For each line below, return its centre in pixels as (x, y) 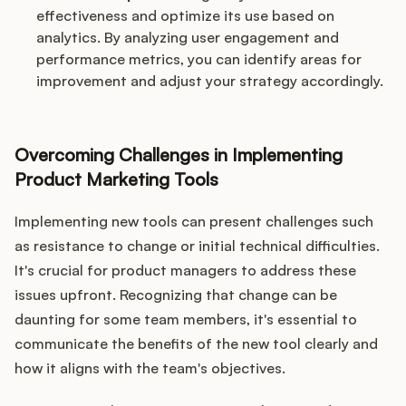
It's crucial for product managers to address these (185, 271)
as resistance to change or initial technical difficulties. (197, 246)
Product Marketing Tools (116, 179)
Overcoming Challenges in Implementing (179, 155)
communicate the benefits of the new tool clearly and (196, 344)
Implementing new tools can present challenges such (194, 222)
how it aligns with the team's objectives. (150, 368)
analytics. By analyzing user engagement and (188, 38)
